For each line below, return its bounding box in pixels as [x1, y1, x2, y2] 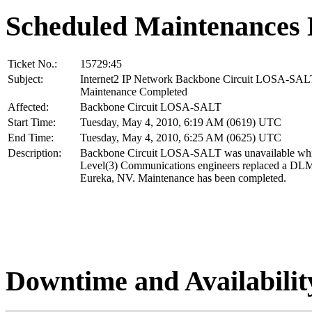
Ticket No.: [8, 57, 57, 70]
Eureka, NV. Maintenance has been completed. [80, 171, 286, 184]
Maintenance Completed [80, 85, 187, 97]
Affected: [8, 100, 49, 113]
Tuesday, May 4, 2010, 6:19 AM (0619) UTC [80, 116, 281, 128]
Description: [8, 146, 61, 159]
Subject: [8, 72, 43, 85]
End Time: [8, 131, 54, 143]
